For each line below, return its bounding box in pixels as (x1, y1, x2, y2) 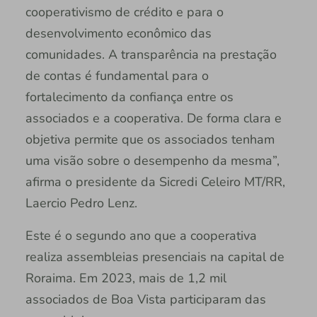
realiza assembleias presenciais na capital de (25, 248, 284, 265)
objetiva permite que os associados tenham (25, 130, 275, 148)
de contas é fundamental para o (25, 67, 209, 84)
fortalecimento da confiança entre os (25, 88, 234, 105)
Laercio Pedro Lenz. (25, 194, 137, 212)
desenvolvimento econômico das (25, 24, 212, 42)
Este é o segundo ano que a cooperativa (25, 226, 257, 244)
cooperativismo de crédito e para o (25, 3, 224, 21)
